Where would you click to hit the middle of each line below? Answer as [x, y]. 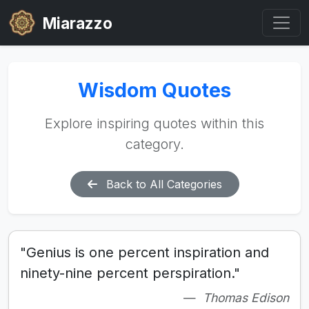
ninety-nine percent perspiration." [130, 273]
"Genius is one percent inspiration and [144, 252]
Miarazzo [74, 23]
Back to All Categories [162, 184]
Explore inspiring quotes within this [154, 123]
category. [154, 144]
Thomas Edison [246, 298]
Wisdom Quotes [154, 90]
